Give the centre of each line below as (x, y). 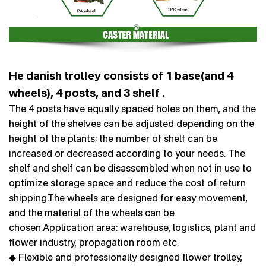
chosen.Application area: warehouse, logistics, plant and (132, 228)
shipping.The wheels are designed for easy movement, (128, 198)
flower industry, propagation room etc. (94, 243)
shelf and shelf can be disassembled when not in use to (130, 168)
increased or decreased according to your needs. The (127, 153)
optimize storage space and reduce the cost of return (127, 183)
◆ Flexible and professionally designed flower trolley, (126, 257)
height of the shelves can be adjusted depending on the (132, 124)
